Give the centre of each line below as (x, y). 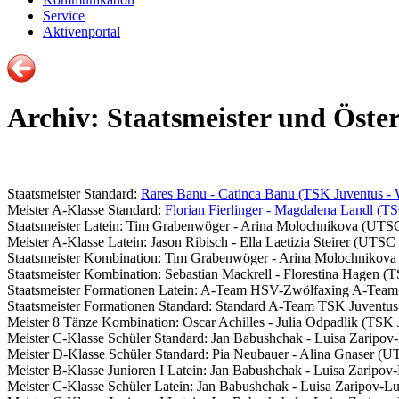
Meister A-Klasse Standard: (86, 209)
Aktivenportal (81, 32)
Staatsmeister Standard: (74, 193)
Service (64, 16)
